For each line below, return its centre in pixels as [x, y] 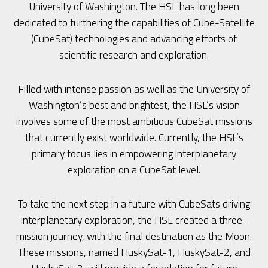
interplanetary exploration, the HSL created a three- [134, 220]
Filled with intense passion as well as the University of [134, 89]
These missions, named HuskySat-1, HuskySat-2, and [134, 252]
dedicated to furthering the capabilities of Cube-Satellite [134, 23]
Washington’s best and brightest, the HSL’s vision [134, 105]
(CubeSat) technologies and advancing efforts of [134, 39]
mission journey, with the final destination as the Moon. [134, 236]
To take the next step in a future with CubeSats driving [134, 204]
